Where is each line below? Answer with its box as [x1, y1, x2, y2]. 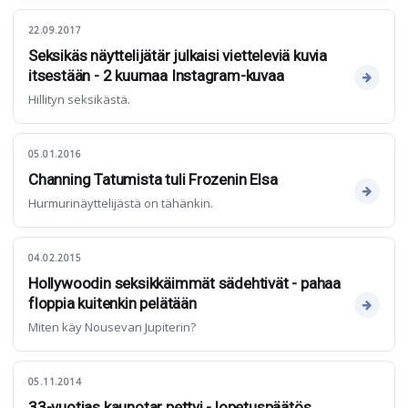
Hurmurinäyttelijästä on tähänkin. [28, 195, 213, 212]
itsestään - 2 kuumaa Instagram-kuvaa [28, 66, 284, 86]
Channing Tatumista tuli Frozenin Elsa [28, 170, 278, 189]
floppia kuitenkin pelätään [28, 294, 197, 313]
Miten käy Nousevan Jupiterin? [28, 319, 196, 336]
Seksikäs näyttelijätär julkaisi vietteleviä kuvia [28, 46, 328, 66]
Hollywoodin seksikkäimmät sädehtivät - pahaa [28, 274, 342, 293]
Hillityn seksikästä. [28, 91, 130, 108]
